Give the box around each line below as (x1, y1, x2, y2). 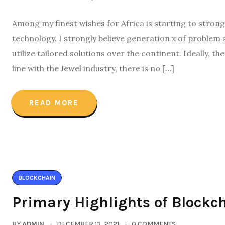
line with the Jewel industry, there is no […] (12, 63, 174, 73)
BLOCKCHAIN (19, 174, 55, 181)
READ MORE (29, 98, 79, 107)
